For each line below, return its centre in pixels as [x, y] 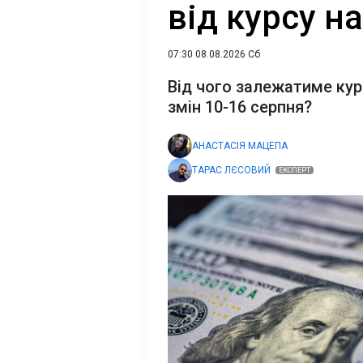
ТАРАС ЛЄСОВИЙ [233, 170]
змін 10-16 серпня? [240, 107]
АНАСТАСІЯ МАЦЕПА [240, 146]
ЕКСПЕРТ [295, 170]
